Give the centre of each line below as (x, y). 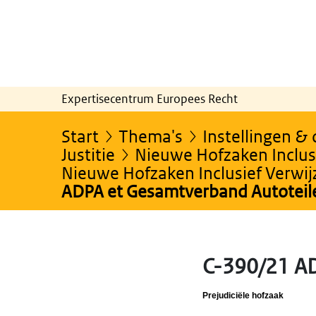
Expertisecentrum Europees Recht (150, 98)
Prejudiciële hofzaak (243, 295)
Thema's (151, 135)
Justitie (88, 154)
